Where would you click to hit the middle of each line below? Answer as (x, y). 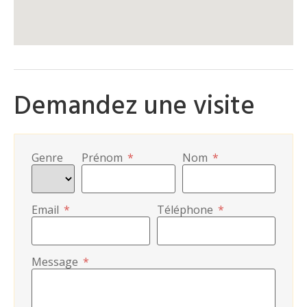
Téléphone (185, 209)
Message (55, 261)
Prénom (102, 157)
